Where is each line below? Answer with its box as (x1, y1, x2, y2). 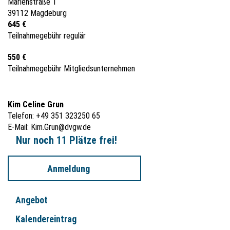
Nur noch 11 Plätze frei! (16, 134, 117, 146)
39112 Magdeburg (8, 8, 67, 18)
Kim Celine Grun (8, 100, 64, 109)
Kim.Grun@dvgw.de (31, 122, 91, 132)
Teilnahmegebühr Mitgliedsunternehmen (8, 64, 135, 73)
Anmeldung (47, 163, 92, 174)
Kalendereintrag (15, 214, 76, 224)
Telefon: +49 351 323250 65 (8, 111, 100, 121)
